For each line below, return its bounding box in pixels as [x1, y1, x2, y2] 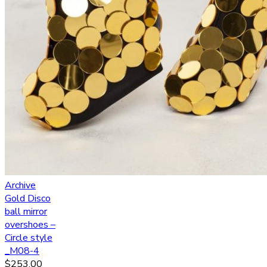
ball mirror [5, 205, 47, 219]
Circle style [5, 231, 52, 245]
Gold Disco [5, 192, 51, 206]
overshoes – [5, 218, 55, 232]
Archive [5, 179, 36, 193]
